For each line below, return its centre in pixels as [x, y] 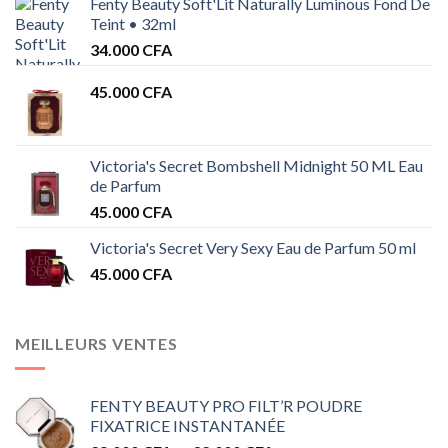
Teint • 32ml [133, 24]
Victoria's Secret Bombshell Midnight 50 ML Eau [256, 166]
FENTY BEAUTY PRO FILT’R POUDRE [226, 405]
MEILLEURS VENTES [96, 344]
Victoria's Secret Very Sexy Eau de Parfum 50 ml [253, 248]
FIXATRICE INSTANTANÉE [187, 425]
